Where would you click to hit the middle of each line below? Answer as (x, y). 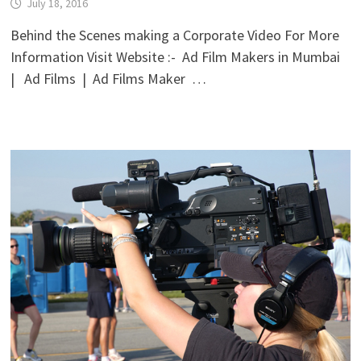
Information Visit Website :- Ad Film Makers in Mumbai (178, 56)
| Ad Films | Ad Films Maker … (108, 78)
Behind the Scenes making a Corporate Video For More (174, 35)
